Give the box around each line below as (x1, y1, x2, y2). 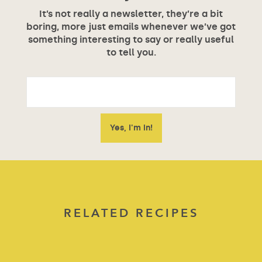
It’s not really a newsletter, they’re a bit (39, 8, 223, 19)
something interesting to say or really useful (28, 33, 234, 45)
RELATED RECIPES (63, 205, 199, 220)
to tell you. (106, 46, 156, 58)
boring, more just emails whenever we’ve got (26, 20, 236, 32)
